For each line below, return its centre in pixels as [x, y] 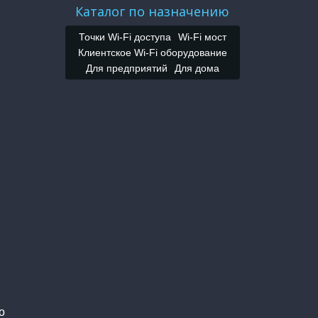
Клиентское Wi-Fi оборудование [152, 53]
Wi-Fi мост [202, 37]
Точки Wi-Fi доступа [125, 37]
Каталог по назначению [153, 12]
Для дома [197, 68]
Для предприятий [126, 68]
